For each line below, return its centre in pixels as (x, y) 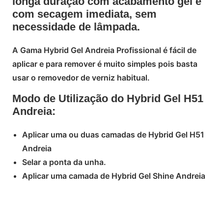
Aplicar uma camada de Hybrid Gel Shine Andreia (114, 176)
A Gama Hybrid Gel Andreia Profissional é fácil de (104, 50)
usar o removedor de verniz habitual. (81, 77)
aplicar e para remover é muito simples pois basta (105, 64)
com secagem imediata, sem (84, 14)
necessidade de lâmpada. (76, 27)
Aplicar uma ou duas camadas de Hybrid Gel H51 (113, 134)
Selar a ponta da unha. (64, 162)
